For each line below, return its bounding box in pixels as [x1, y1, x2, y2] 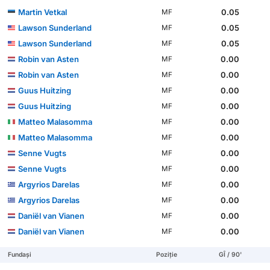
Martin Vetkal [18, 7, 67, 17]
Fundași [8, 251, 32, 259]
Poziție [156, 251, 178, 259]
